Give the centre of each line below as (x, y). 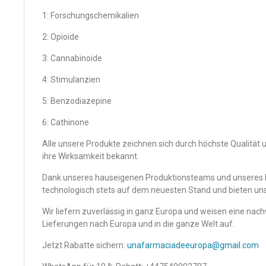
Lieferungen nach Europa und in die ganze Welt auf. (138, 224)
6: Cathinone (66, 122)
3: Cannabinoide (72, 58)
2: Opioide (61, 37)
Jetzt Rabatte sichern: (85, 245)
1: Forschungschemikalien (91, 15)
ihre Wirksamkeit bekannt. (91, 156)
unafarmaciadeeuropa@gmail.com (193, 245)
